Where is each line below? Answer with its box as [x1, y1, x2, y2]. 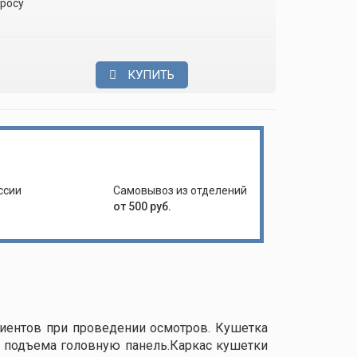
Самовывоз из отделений [113, 184, 247, 197]
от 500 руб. [113, 200, 171, 213]
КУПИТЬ [124, 68, 175, 82]
